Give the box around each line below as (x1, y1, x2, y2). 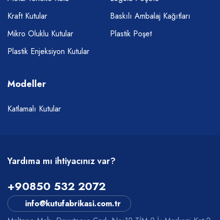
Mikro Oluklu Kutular (7, 28, 73, 40)
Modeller (7, 78, 46, 91)
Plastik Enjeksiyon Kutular (7, 46, 89, 57)
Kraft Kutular (7, 10, 47, 22)
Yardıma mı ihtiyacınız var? (7, 155, 115, 168)
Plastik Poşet (110, 28, 152, 40)
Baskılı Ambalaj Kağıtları (110, 10, 191, 22)
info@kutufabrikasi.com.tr (25, 198, 121, 210)
